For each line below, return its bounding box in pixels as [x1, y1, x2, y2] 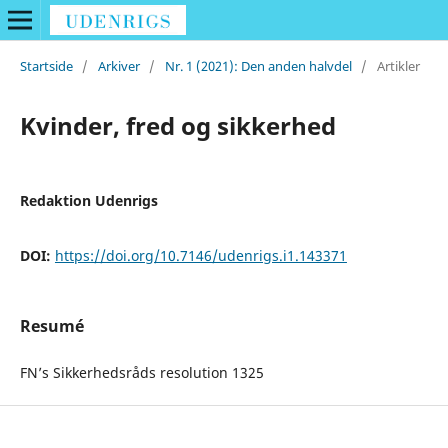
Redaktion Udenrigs [19, 190, 158, 210]
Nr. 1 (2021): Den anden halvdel [164, 56, 352, 75]
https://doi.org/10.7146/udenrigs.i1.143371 [54, 245, 347, 265]
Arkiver [97, 56, 140, 75]
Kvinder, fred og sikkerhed [19, 108, 336, 142]
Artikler [376, 56, 420, 75]
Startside [19, 56, 73, 75]
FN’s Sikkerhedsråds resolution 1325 [19, 363, 264, 382]
